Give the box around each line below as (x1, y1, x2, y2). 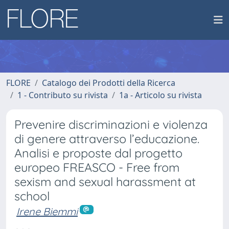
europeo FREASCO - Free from (14, 160, 179, 175)
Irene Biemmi (16, 205, 78, 218)
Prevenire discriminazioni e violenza (14, 117, 208, 132)
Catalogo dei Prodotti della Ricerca (42, 77, 175, 88)
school (14, 189, 50, 203)
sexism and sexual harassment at (14, 174, 196, 189)
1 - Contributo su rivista (17, 89, 108, 101)
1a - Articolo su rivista (119, 89, 202, 101)
